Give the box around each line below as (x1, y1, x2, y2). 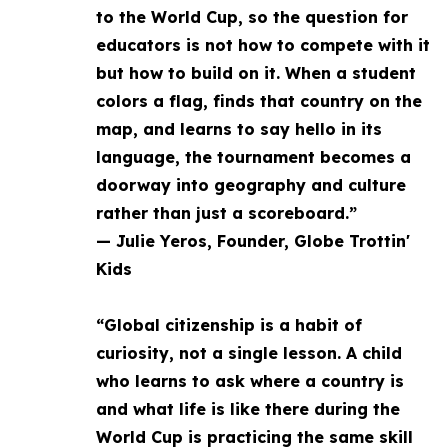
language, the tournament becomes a (96, 147, 411, 167)
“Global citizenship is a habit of (96, 315, 362, 335)
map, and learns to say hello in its (96, 119, 382, 139)
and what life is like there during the (96, 399, 400, 419)
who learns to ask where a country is (96, 371, 404, 391)
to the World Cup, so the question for (96, 7, 408, 27)
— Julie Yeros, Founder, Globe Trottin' (96, 231, 410, 251)
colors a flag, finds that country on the (96, 91, 422, 111)
